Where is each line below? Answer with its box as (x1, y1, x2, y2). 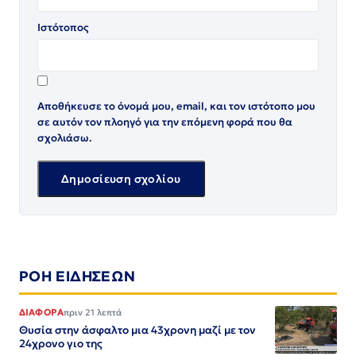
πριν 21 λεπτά (64, 306, 122, 318)
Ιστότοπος (37, 20, 89, 34)
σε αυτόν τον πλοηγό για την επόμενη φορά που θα (37, 114, 292, 129)
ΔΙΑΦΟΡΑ (19, 306, 64, 318)
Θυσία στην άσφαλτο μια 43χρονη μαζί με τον (19, 323, 256, 337)
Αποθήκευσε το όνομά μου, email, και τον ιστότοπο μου (37, 99, 315, 113)
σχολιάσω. (37, 130, 92, 145)
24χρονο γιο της (19, 336, 103, 350)
